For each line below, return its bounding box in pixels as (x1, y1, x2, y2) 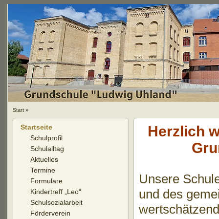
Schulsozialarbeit (30, 198, 83, 206)
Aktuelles (30, 155, 58, 163)
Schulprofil (30, 134, 63, 142)
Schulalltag (30, 145, 64, 153)
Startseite (20, 123, 52, 131)
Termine (30, 166, 55, 174)
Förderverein (30, 209, 70, 217)
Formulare (30, 177, 63, 185)
